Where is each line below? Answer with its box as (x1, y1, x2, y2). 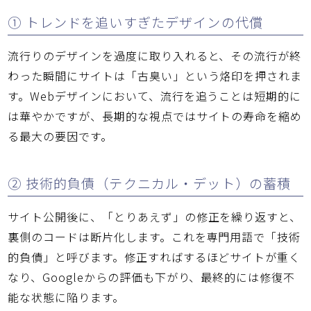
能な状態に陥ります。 (8, 288, 124, 305)
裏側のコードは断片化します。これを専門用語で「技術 (8, 228, 301, 245)
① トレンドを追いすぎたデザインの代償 (8, 12, 264, 33)
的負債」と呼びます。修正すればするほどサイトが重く (8, 248, 301, 265)
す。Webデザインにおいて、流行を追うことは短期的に (8, 87, 302, 105)
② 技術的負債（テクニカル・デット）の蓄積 (8, 173, 292, 193)
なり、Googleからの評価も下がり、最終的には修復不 (8, 268, 296, 285)
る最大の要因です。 (8, 128, 112, 145)
